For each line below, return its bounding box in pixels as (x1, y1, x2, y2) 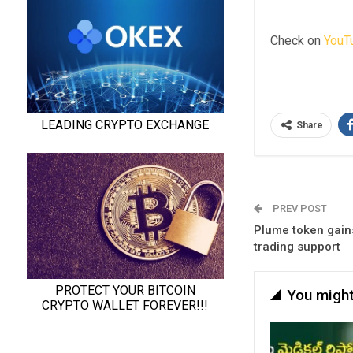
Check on (269, 33, 324, 49)
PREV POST (269, 202, 327, 214)
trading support (253, 239, 340, 254)
